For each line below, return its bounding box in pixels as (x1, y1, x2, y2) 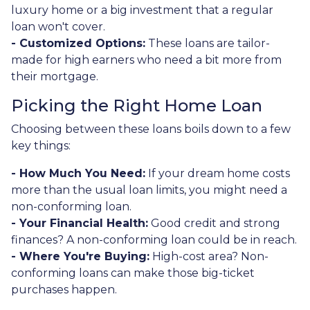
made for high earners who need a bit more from (11, 53, 282, 66)
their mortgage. (11, 69, 98, 83)
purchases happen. (11, 282, 117, 296)
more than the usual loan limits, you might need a (11, 183, 287, 197)
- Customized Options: (11, 36, 145, 50)
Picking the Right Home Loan (11, 95, 262, 116)
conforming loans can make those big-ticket (11, 266, 255, 280)
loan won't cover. (11, 19, 105, 33)
